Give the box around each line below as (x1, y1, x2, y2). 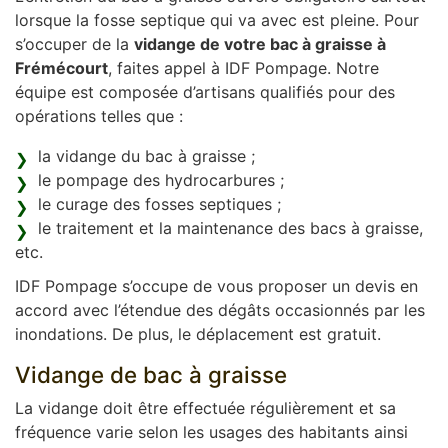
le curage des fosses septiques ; (38, 194, 281, 214)
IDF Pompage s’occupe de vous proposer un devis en (15, 276, 418, 296)
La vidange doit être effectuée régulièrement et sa (15, 398, 396, 418)
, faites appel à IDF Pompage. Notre (108, 58, 379, 78)
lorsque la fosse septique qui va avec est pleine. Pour (15, 10, 419, 30)
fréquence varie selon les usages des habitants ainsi (15, 422, 408, 442)
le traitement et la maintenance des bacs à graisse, (38, 218, 423, 238)
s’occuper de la (15, 34, 134, 54)
